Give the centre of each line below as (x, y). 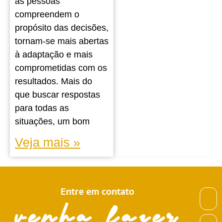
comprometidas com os (61, 68)
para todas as (42, 108)
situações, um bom (52, 121)
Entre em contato (98, 191)
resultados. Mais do (54, 81)
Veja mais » (48, 142)
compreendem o (47, 14)
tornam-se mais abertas (62, 41)
